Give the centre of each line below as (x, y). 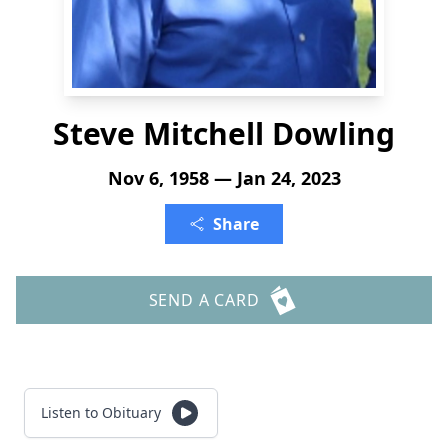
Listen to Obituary (101, 412)
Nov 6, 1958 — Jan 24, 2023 (224, 178)
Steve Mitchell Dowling (224, 133)
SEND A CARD (204, 300)
